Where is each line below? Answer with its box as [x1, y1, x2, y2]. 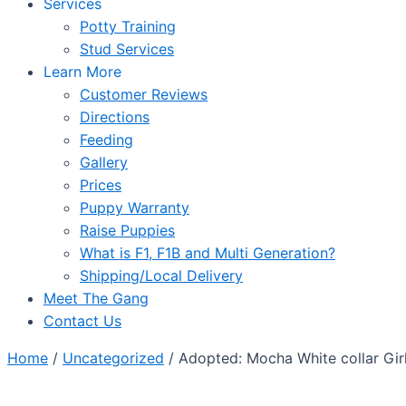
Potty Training [80, 17, 176, 35]
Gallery [80, 153, 128, 171]
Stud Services [80, 40, 174, 58]
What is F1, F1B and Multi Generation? [80, 244, 335, 262]
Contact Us [43, 312, 121, 330]
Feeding [80, 130, 133, 149]
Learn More [43, 63, 121, 81]
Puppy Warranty [80, 198, 189, 217]
